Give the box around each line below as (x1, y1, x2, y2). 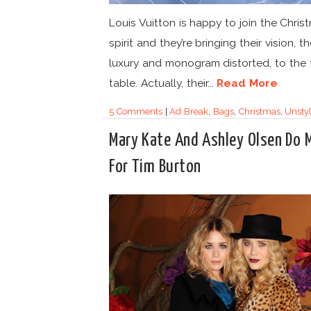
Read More (217, 76, 278, 90)
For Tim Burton (109, 158, 201, 176)
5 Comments (109, 106, 162, 117)
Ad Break (169, 106, 209, 117)
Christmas (238, 106, 280, 117)
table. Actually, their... (109, 76, 217, 90)
